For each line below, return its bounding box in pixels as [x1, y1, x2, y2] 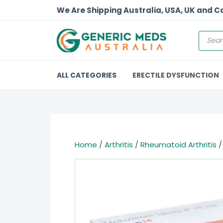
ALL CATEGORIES [57, 70, 116, 80]
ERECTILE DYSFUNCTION [132, 70, 219, 80]
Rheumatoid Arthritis [140, 139, 217, 150]
